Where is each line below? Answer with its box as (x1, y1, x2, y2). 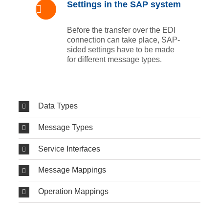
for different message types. (66, 55, 162, 64)
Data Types (38, 102, 78, 110)
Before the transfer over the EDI (66, 26, 175, 35)
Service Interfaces (38, 144, 100, 153)
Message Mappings (38, 166, 106, 175)
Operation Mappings (38, 187, 109, 196)
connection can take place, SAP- (66, 36, 180, 44)
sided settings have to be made (66, 45, 175, 54)
